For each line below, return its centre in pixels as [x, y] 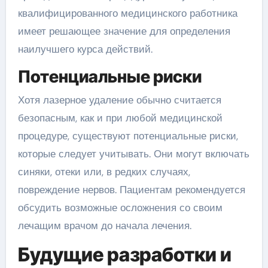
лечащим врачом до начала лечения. [104, 226]
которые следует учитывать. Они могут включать [133, 154]
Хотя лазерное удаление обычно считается [119, 100]
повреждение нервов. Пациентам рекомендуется [131, 190]
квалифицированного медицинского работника [127, 13]
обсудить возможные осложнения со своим [120, 208]
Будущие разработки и [124, 255]
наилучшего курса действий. [85, 49]
